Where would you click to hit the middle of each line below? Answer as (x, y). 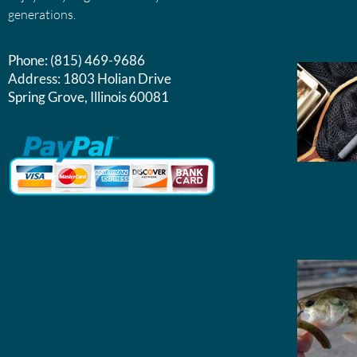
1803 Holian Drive (117, 79)
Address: (35, 79)
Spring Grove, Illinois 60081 (88, 97)
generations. (42, 14)
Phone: (29, 61)
